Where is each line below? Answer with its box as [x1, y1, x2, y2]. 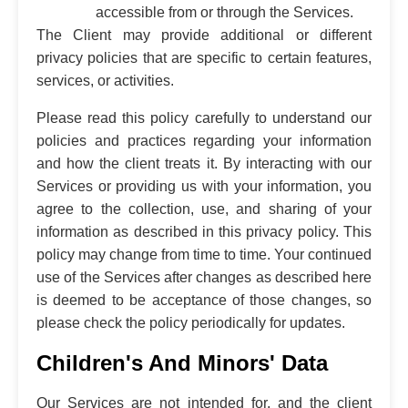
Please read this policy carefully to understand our [36, 109, 372, 126]
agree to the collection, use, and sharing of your [36, 200, 372, 217]
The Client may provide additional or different [36, 26, 372, 43]
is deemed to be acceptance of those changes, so [36, 291, 372, 308]
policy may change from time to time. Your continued [36, 246, 372, 262]
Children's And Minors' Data [36, 350, 328, 375]
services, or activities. [36, 72, 174, 88]
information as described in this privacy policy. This [36, 223, 372, 240]
